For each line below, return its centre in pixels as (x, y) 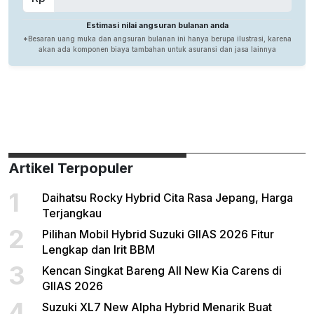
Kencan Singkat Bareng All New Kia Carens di (162, 271)
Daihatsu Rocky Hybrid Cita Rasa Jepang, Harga (168, 198)
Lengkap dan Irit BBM (98, 250)
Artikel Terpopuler (71, 169)
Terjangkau (72, 213)
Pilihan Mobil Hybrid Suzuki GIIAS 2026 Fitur (158, 234)
